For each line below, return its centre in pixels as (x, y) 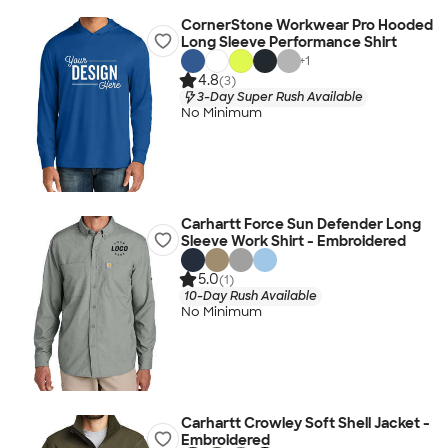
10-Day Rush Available (250, 295)
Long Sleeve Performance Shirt (288, 42)
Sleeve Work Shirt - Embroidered (293, 241)
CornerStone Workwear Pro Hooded (306, 25)
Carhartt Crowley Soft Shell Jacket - (305, 423)
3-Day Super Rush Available (279, 96)
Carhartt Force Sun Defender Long (300, 224)
